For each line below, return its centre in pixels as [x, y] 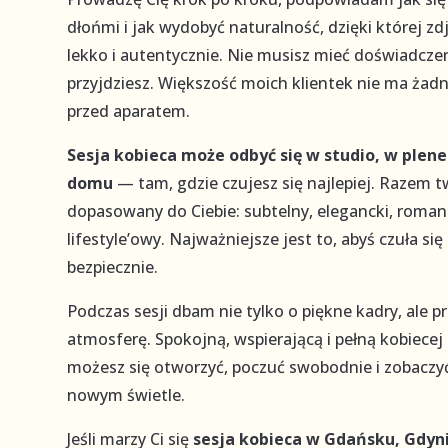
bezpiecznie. [113, 266]
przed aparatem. [129, 110]
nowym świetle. [126, 394]
